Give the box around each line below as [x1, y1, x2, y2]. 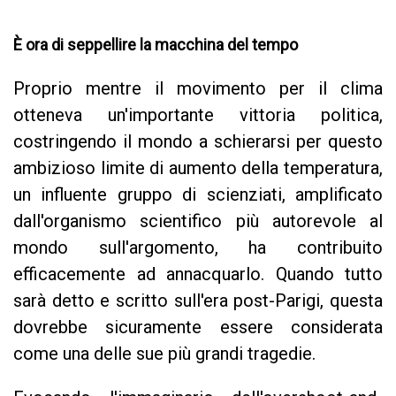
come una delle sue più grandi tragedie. [13, 343, 316, 364]
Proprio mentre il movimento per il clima [13, 78, 383, 99]
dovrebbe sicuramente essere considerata [13, 316, 383, 338]
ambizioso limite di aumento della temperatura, [13, 157, 383, 179]
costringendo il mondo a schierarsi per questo [13, 131, 383, 152]
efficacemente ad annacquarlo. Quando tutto [13, 263, 383, 285]
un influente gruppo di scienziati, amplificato [13, 184, 383, 205]
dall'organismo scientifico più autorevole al [13, 210, 383, 232]
